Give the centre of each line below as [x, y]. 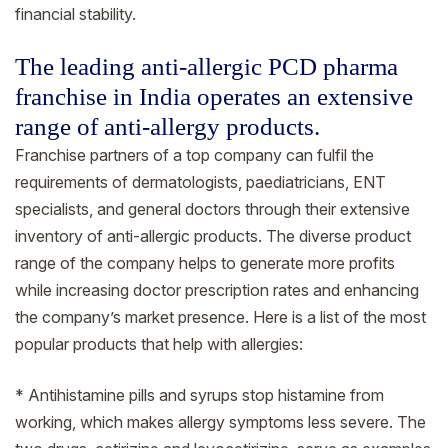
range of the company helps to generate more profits [205, 262]
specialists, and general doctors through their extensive [212, 208]
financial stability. [75, 13]
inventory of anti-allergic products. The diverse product [213, 235]
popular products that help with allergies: [159, 343]
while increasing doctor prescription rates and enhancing [217, 289]
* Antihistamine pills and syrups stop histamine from [199, 394]
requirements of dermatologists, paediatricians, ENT [200, 181]
